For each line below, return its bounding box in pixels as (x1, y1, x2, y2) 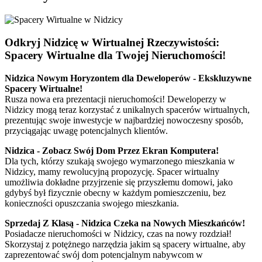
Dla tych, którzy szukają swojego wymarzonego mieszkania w (5, 156, 235, 166)
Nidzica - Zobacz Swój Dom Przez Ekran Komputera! (5, 145, 219, 156)
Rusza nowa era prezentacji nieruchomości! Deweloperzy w (5, 94, 226, 104)
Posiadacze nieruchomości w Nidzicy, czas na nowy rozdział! (5, 228, 232, 239)
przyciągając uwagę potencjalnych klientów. (5, 125, 168, 136)
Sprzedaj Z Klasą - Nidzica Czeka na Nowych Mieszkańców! (5, 218, 245, 228)
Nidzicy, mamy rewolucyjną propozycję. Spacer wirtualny (5, 166, 219, 177)
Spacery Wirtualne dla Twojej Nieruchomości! (5, 49, 226, 62)
